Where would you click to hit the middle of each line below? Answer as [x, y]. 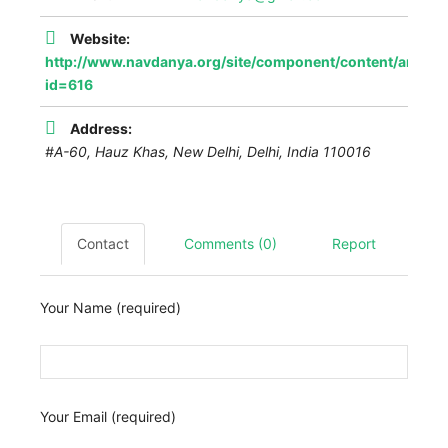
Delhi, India [283, 152]
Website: [100, 39]
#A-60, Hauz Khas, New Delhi [142, 152]
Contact [103, 244]
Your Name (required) [110, 308]
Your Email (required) [108, 417]
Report [354, 244]
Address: [101, 129]
